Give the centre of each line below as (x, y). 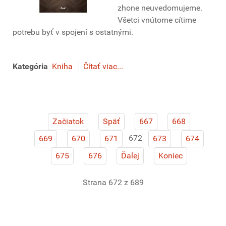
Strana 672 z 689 (113, 182)
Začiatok (68, 121)
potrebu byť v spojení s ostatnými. (74, 32)
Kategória (30, 66)
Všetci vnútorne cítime (157, 20)
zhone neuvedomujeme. (160, 8)
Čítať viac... (103, 66)
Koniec (171, 156)
